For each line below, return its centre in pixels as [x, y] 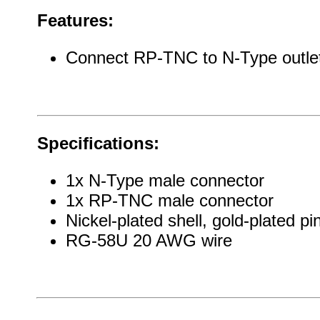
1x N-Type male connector [165, 180]
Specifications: [98, 143]
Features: [75, 20]
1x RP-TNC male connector [169, 200]
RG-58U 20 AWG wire [149, 240]
